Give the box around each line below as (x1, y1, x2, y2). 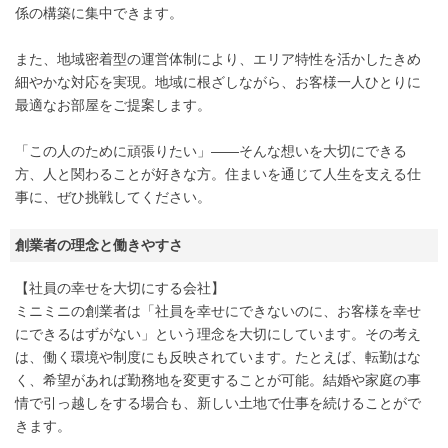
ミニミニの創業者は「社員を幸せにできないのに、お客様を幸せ (15, 303, 421, 320)
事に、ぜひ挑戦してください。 (15, 189, 211, 206)
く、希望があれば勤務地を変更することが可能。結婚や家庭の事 (15, 372, 421, 389)
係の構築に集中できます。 (15, 5, 183, 22)
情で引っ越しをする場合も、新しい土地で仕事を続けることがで (15, 395, 421, 412)
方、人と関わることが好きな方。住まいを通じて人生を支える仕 (15, 166, 421, 183)
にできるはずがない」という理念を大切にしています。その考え (15, 326, 421, 343)
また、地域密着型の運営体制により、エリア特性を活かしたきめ (15, 51, 421, 68)
